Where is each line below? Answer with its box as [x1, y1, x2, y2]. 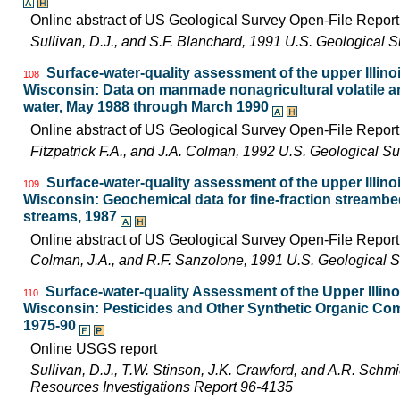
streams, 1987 [23, 208, 117, 224]
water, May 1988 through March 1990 [23, 99, 269, 115]
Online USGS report [30, 341, 157, 357]
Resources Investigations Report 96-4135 [30, 379, 293, 395]
